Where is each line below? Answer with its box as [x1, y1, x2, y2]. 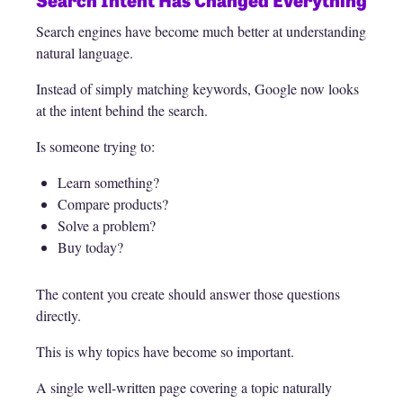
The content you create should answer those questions [36, 284, 340, 304]
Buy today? [58, 237, 123, 257]
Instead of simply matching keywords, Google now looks [36, 79, 359, 99]
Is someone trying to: [36, 137, 155, 157]
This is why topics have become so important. [36, 342, 294, 362]
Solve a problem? [58, 216, 156, 236]
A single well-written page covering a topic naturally [36, 378, 332, 398]
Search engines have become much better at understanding [36, 22, 366, 41]
